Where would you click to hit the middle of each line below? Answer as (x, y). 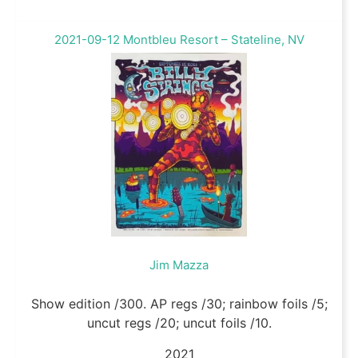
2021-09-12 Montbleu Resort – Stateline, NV (179, 40)
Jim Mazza (179, 265)
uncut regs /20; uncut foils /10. (179, 323)
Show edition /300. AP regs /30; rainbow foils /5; (179, 304)
